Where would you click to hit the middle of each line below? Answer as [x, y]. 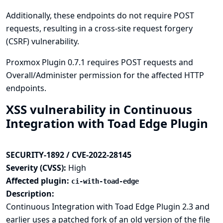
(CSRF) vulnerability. [43, 41]
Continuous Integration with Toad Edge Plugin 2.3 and [108, 207]
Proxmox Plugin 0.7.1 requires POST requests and [100, 62]
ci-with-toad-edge [105, 181]
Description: [30, 194]
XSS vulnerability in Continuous [99, 109]
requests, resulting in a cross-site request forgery [99, 28]
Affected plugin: [39, 181]
